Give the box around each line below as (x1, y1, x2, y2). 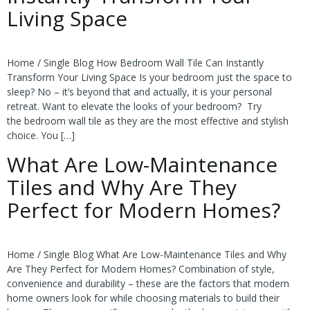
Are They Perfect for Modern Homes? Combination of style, (7, 262, 275, 275)
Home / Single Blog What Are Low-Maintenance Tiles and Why (7, 247, 286, 261)
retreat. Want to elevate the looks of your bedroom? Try (7, 100, 262, 113)
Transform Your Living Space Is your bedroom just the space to (7, 71, 292, 84)
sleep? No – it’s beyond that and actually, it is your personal (7, 85, 272, 99)
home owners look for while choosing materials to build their (7, 291, 280, 304)
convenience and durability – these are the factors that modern (7, 276, 289, 290)
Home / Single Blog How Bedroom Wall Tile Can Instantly (7, 56, 264, 70)
